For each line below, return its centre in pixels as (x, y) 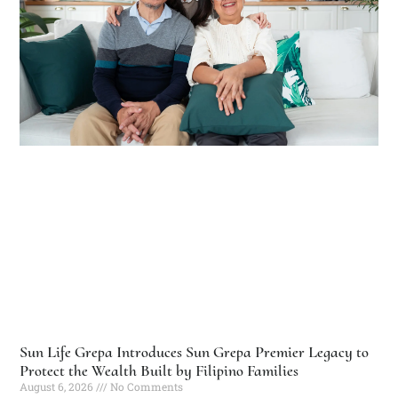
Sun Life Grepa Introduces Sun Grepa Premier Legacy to (195, 351)
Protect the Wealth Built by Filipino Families (159, 370)
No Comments (146, 386)
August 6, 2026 (58, 386)
